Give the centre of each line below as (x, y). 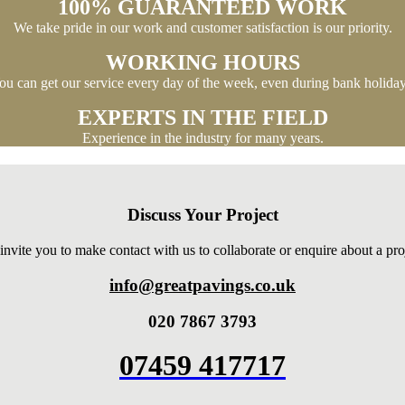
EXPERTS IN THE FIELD (202, 118)
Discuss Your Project (202, 215)
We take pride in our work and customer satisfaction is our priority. (202, 28)
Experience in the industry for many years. (202, 138)
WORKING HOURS (202, 63)
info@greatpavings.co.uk (202, 285)
